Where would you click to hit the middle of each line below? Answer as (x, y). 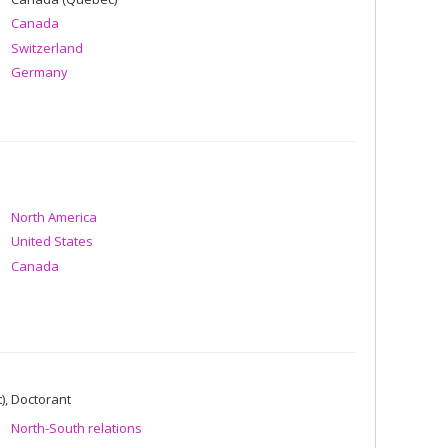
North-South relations (76, 428)
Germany (39, 72)
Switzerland (47, 47)
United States (52, 241)
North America (54, 216)
